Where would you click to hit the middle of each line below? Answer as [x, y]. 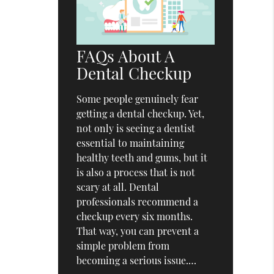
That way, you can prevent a [138, 231]
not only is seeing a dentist [136, 128]
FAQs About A [126, 56]
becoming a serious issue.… [137, 260]
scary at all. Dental [118, 187]
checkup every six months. [135, 216]
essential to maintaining [131, 143]
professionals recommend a [138, 201]
